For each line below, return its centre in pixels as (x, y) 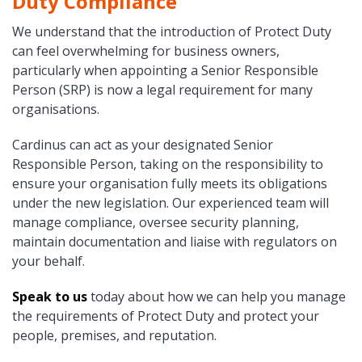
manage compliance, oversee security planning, (156, 223)
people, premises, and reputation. (114, 336)
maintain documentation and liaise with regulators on (175, 242)
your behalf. (48, 261)
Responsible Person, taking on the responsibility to (168, 164)
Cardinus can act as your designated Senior (143, 145)
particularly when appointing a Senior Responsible (165, 71)
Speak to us (50, 297)
